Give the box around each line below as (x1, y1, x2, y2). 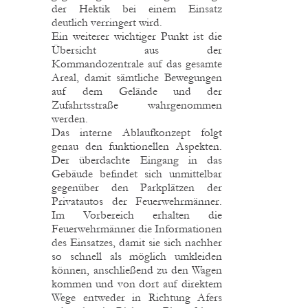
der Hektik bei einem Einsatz (52, 1, 222, 15)
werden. (52, 111, 88, 125)
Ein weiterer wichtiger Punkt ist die (52, 29, 222, 43)
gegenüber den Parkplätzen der (52, 180, 222, 194)
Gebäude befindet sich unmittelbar (52, 166, 222, 180)
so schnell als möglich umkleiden (52, 249, 222, 263)
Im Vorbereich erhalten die (52, 208, 222, 221)
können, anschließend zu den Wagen (52, 263, 222, 276)
